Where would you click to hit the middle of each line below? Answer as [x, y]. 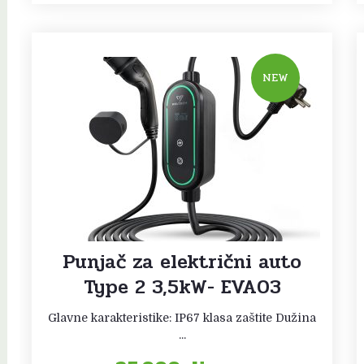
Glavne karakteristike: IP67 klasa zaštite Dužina [182, 317]
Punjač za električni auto [182, 262]
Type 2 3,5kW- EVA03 [182, 287]
